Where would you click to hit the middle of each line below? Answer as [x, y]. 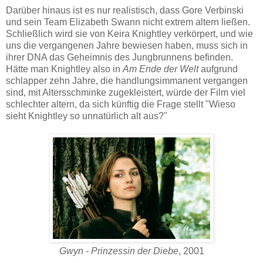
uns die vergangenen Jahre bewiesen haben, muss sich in [127, 46]
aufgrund [218, 69]
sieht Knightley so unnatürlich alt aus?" [87, 116]
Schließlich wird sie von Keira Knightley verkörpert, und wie [129, 34]
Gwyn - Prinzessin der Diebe [119, 251]
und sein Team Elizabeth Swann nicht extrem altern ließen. [128, 22]
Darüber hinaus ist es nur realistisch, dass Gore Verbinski [125, 11]
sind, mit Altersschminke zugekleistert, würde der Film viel [126, 93]
